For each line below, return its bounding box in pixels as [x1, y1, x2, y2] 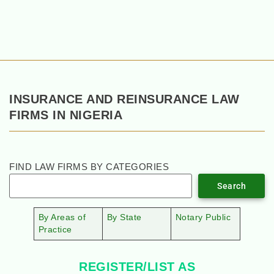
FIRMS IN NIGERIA [9, 108, 122, 122]
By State [106, 213, 142, 223]
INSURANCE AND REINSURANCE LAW [9, 92, 240, 106]
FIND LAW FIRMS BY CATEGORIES [9, 161, 169, 172]
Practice [38, 225, 72, 235]
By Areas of [38, 213, 86, 223]
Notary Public [175, 213, 231, 223]
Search [217, 181, 246, 191]
